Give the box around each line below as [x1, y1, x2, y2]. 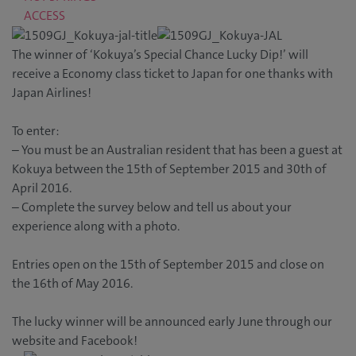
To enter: [12, 122, 60, 140]
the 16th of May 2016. [12, 275, 133, 292]
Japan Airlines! [12, 84, 91, 102]
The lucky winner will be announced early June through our [12, 313, 332, 331]
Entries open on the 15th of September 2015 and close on [12, 256, 324, 273]
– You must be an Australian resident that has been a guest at [12, 141, 342, 159]
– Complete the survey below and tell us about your [12, 199, 292, 216]
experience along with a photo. [12, 218, 180, 235]
